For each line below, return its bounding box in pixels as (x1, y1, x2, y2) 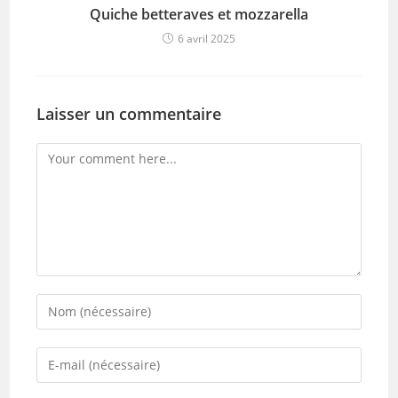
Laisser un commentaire (36, 102, 222, 124)
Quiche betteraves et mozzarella (90, 4, 308, 24)
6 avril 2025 (178, 30, 235, 46)
